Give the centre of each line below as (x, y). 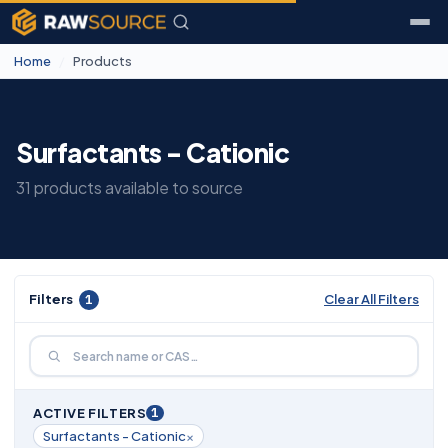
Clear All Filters (371, 299)
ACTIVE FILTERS (90, 413)
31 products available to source (129, 187)
